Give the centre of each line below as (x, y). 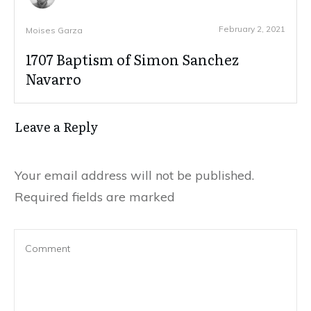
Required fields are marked (95, 197)
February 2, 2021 (252, 29)
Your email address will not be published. (134, 176)
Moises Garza (54, 31)
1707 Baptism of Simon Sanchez (132, 59)
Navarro (53, 79)
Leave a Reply (56, 127)
